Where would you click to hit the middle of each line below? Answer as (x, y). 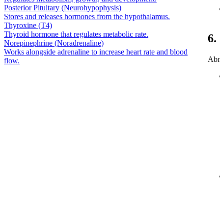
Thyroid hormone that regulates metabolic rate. (76, 34)
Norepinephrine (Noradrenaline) (54, 43)
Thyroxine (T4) (28, 25)
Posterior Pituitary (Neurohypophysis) (63, 7)
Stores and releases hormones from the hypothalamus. (87, 16)
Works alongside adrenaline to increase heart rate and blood (96, 52)
